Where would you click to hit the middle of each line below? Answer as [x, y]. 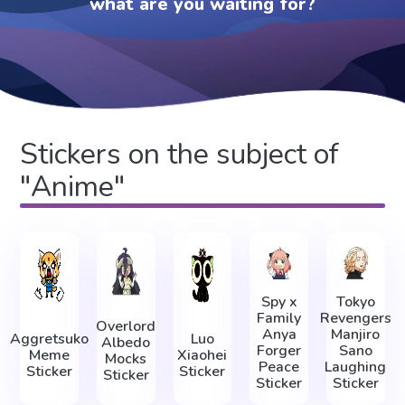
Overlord [126, 327]
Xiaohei [202, 355]
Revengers [355, 319]
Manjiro [356, 335]
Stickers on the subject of [179, 155]
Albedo [126, 343]
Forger [279, 351]
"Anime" [73, 187]
